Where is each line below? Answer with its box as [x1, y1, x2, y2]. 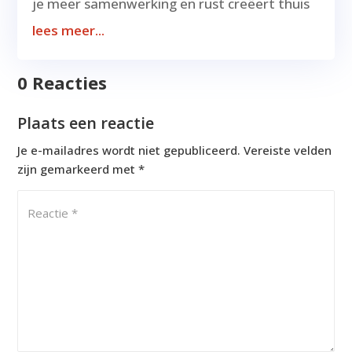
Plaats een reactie [17, 112, 155, 134]
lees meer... [32, 21, 105, 40]
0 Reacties [17, 71, 108, 95]
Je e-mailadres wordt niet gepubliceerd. [17, 142, 241, 159]
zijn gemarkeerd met [17, 161, 139, 178]
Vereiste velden [244, 142, 332, 159]
